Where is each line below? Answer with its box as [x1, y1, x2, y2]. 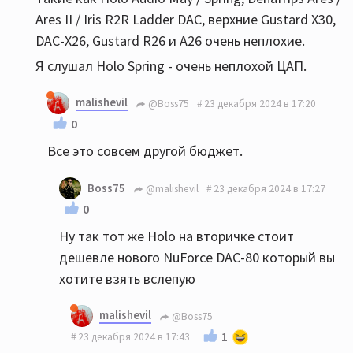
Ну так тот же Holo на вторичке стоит [59, 227, 294, 245]
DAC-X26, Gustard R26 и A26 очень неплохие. [35, 32, 305, 50]
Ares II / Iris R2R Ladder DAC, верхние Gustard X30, [35, 10, 336, 28]
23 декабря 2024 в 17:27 [214, 181, 325, 195]
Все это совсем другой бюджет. [47, 142, 243, 160]
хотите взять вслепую [59, 269, 195, 288]
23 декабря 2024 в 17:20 [204, 96, 316, 110]
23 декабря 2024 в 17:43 [78, 330, 190, 344]
